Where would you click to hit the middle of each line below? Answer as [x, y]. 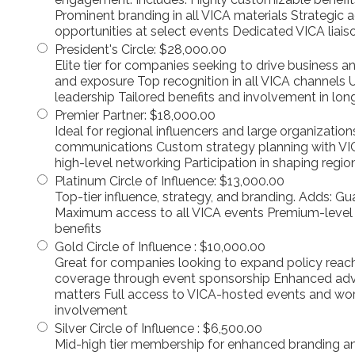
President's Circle [104, 49]
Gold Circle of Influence [124, 246]
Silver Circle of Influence [126, 328]
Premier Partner [99, 115]
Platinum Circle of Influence [134, 181]
